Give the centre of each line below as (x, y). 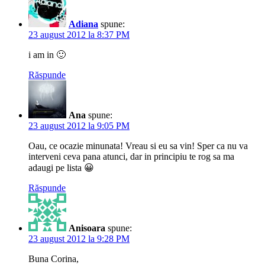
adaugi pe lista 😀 (61, 167)
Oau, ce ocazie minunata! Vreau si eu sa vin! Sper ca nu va (138, 146)
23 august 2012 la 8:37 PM (79, 34)
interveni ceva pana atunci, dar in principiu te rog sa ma (131, 156)
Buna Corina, (54, 258)
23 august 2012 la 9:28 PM (79, 238)
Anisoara (87, 228)
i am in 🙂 (47, 54)
